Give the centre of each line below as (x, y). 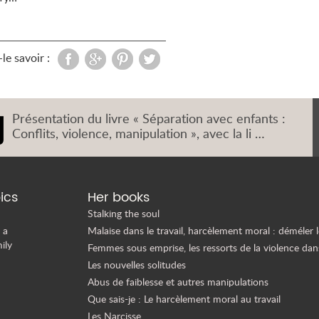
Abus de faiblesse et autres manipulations (178, 282)
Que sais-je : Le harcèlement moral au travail (184, 299)
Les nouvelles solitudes (137, 265)
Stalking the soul (124, 214)
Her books (119, 198)
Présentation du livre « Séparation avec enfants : (148, 119)
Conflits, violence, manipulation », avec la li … (138, 134)
